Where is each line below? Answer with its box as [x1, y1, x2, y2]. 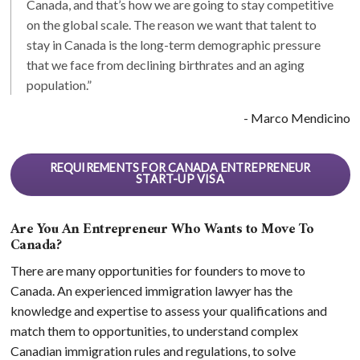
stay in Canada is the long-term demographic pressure [26, 36, 321, 52]
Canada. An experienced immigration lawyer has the [10, 282, 292, 298]
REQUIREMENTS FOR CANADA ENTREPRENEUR [49, 161, 311, 175]
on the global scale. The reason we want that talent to [26, 16, 317, 32]
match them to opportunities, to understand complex [10, 322, 298, 338]
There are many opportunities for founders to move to [10, 262, 305, 278]
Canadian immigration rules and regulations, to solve [10, 342, 296, 358]
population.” [26, 76, 92, 92]
